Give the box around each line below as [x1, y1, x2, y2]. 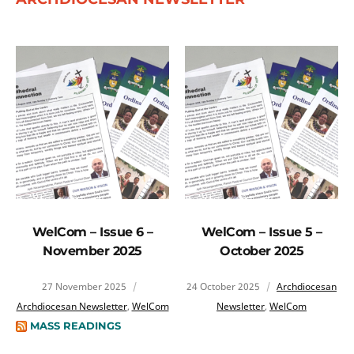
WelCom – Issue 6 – [32, 224, 153, 239]
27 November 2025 [42, 279, 126, 293]
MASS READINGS [30, 318, 121, 332]
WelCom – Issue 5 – [201, 224, 322, 239]
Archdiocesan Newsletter [16, 299, 127, 313]
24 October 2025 [186, 279, 260, 293]
